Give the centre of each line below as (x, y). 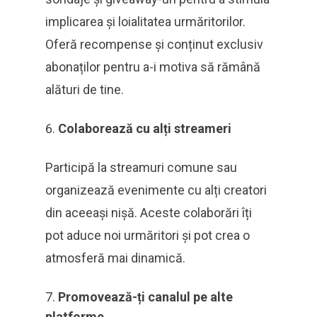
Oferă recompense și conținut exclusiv (154, 45)
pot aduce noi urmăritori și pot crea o (148, 236)
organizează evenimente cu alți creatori (156, 190)
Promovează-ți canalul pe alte (145, 297)
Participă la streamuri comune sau (141, 168)
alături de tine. (85, 90)
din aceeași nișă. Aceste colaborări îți (149, 213)
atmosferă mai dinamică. (115, 258)
